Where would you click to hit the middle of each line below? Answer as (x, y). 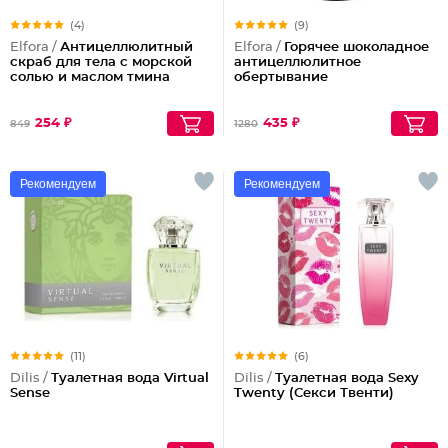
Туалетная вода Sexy (347, 378)
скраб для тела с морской (101, 62)
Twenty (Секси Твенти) (314, 393)
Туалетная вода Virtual (130, 378)
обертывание (281, 77)
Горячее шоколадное (356, 47)
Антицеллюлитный (126, 47)
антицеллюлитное (297, 62)
